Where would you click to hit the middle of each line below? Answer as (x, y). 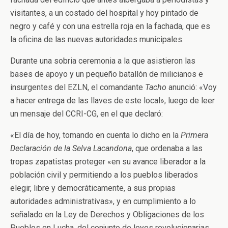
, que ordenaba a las (167, 148)
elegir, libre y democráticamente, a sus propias (93, 188)
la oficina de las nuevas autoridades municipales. (97, 39)
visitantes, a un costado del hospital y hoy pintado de (104, 13)
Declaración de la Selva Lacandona (71, 148)
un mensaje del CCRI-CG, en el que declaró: (87, 114)
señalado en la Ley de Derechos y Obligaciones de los (107, 215)
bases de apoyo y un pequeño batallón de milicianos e (107, 74)
